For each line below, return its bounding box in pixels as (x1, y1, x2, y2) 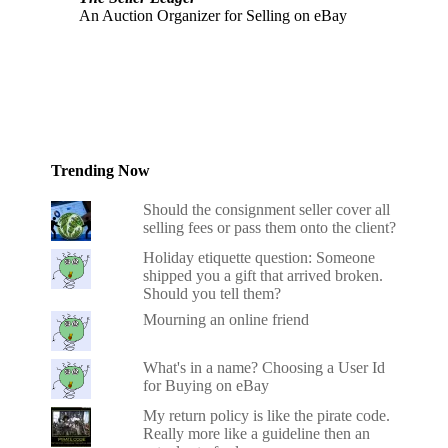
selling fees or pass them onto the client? (143, 218, 397, 236)
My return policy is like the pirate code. (143, 406, 391, 424)
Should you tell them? (143, 284, 282, 302)
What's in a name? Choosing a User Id (143, 358, 386, 376)
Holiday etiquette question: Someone (143, 248, 376, 266)
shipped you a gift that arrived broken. (143, 266, 384, 284)
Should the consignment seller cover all (143, 200, 391, 218)
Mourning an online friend (143, 310, 310, 328)
